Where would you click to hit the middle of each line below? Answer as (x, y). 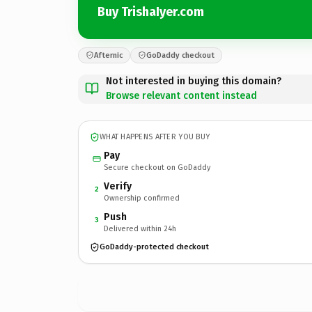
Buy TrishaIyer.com (151, 12)
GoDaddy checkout (180, 55)
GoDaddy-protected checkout (154, 247)
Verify (118, 186)
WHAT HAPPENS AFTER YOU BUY (155, 137)
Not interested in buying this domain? (194, 81)
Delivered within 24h (140, 228)
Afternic (108, 55)
